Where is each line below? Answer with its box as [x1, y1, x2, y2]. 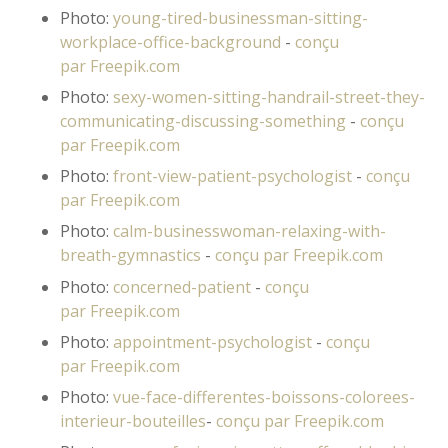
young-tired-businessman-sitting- [113, 6, 368, 29]
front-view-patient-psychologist [113, 165, 352, 188]
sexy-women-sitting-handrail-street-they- [113, 86, 425, 109]
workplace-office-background [60, 30, 281, 53]
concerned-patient [113, 275, 251, 298]
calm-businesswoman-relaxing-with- [113, 220, 386, 243]
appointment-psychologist [113, 330, 316, 353]
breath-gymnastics [60, 244, 201, 267]
